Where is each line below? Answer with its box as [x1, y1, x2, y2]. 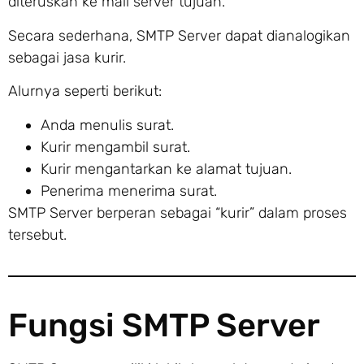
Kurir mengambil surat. [41, 137, 190, 156]
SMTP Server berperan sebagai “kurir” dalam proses [8, 203, 347, 222]
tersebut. [8, 225, 67, 244]
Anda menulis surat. [41, 115, 174, 134]
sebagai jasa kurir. [8, 48, 126, 67]
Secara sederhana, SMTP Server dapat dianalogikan [8, 26, 350, 45]
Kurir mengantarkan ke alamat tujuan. [41, 159, 292, 178]
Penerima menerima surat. [41, 181, 217, 200]
